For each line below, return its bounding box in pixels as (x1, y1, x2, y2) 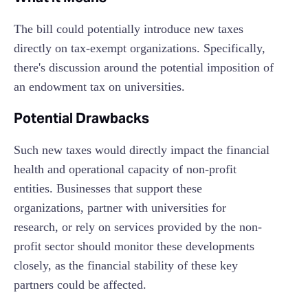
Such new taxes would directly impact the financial (14, 143, 269, 157)
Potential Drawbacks (14, 109, 149, 128)
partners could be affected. (14, 278, 146, 292)
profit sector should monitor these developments (14, 239, 254, 254)
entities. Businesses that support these (14, 181, 202, 196)
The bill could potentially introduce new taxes (14, 22, 243, 36)
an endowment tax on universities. (14, 80, 185, 94)
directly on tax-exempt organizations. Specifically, (14, 41, 265, 56)
